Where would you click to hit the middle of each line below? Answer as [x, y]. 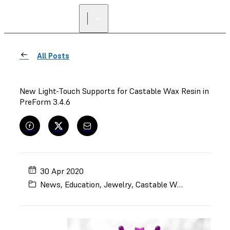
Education [82, 185]
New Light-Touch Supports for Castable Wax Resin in [114, 91]
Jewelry [118, 185]
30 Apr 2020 [62, 171]
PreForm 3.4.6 [45, 102]
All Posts [53, 56]
